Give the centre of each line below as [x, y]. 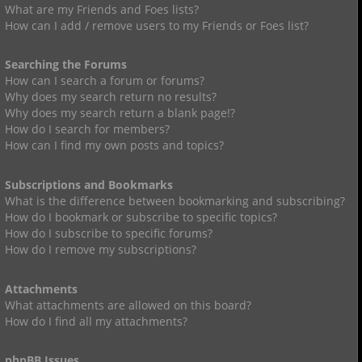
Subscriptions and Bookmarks [89, 184]
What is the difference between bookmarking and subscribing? [175, 200]
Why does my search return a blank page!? [120, 113]
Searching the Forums [66, 65]
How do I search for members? [87, 129]
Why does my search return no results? [111, 97]
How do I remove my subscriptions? [101, 249]
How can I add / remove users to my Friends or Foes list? [157, 25]
